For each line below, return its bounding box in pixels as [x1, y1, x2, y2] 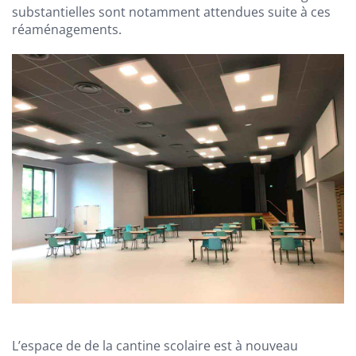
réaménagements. [12, 21, 122, 38]
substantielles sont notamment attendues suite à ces [12, 3, 331, 21]
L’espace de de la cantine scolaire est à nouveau [12, 336, 298, 354]
